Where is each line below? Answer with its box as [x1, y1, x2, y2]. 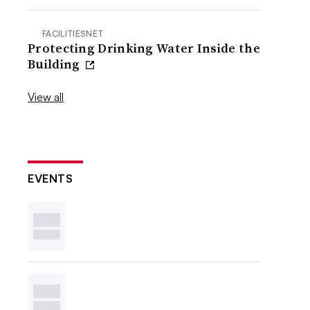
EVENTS [28, 171, 73, 185]
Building [28, 55, 83, 73]
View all [28, 89, 64, 104]
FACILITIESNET [42, 28, 104, 39]
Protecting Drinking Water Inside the [28, 39, 260, 57]
